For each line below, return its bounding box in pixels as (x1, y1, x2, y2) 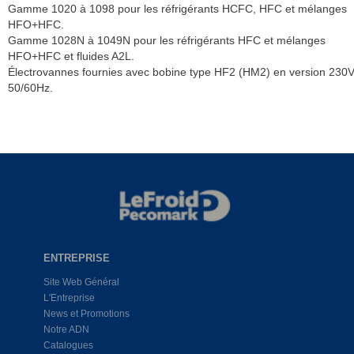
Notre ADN (43, 324, 89, 336)
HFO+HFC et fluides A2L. (8, 49, 134, 62)
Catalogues (43, 340, 93, 352)
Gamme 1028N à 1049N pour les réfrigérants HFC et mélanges (8, 33, 326, 47)
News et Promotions (43, 308, 130, 320)
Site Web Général (43, 277, 119, 288)
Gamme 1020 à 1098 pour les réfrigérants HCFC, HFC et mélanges (8, 2, 347, 15)
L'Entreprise (43, 292, 95, 304)
